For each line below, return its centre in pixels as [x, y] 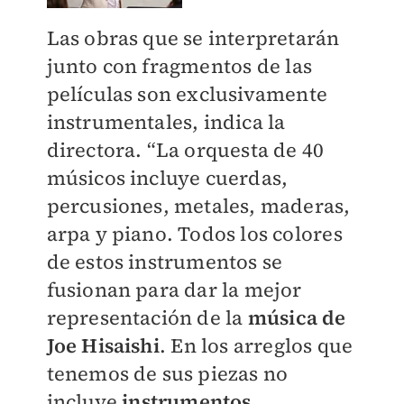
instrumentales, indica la [166, 122]
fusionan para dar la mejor [174, 289]
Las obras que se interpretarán [193, 38]
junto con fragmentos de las [179, 66]
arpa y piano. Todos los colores [194, 234]
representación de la [145, 317]
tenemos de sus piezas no [167, 373]
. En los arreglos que [256, 345]
